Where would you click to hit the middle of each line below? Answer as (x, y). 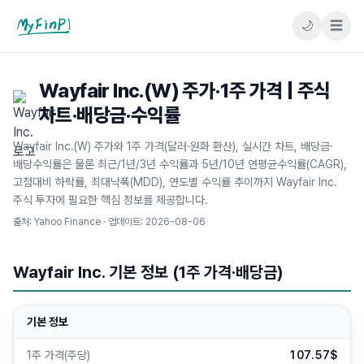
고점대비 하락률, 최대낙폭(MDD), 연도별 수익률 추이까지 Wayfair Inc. (175, 182)
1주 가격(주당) (58, 355)
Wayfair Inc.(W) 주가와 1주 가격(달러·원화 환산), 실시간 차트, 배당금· (173, 146)
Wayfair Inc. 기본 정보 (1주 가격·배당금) (148, 272)
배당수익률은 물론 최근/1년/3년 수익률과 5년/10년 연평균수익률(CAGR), (180, 164)
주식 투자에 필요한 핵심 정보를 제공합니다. (110, 200)
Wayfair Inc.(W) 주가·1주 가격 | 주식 (185, 91)
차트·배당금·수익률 (110, 115)
